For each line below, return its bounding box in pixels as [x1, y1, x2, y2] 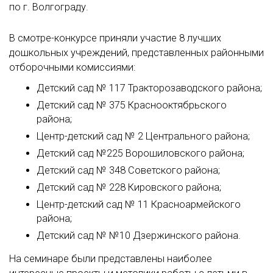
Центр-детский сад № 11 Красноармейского [37, 199, 241, 211]
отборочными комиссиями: [9, 61, 135, 73]
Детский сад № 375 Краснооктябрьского [37, 99, 227, 112]
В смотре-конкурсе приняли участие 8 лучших [9, 32, 221, 44]
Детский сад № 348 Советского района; [37, 165, 220, 177]
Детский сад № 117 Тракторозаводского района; [37, 82, 262, 94]
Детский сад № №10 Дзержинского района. [37, 230, 241, 242]
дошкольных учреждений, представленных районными [9, 46, 264, 58]
